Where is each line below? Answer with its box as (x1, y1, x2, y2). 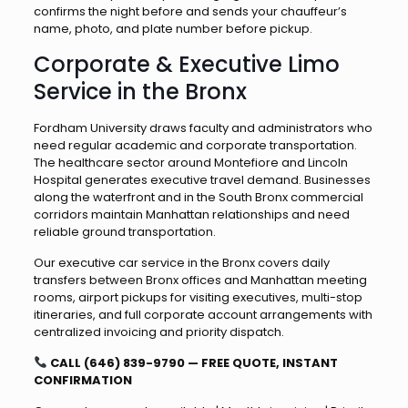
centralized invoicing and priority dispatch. (33, 323, 284, 341)
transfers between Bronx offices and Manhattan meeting (33, 271, 367, 289)
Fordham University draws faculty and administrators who (33, 119, 372, 137)
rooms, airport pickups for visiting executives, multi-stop (33, 289, 362, 306)
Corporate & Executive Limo (33, 49, 340, 79)
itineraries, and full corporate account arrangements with (33, 306, 372, 323)
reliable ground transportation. (33, 223, 216, 240)
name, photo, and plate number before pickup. (33, 20, 312, 37)
